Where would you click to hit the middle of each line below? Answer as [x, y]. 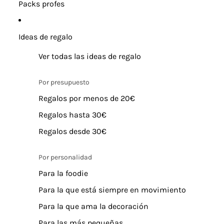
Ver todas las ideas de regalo [89, 56]
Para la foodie [63, 173]
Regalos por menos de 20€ [86, 98]
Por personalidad [65, 157]
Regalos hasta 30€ [72, 115]
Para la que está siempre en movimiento [112, 190]
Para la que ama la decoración [93, 206]
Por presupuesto [64, 82]
